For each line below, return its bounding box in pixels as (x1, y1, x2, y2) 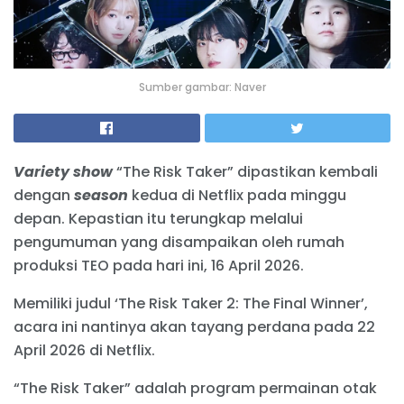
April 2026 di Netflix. (14, 339, 155, 361)
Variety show (14, 161, 113, 182)
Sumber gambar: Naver (138, 78, 266, 95)
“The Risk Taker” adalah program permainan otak (14, 377, 377, 399)
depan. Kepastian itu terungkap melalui (14, 207, 303, 229)
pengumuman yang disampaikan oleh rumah (14, 231, 344, 252)
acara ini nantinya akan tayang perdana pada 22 (14, 316, 375, 337)
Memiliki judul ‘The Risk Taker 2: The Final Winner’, (14, 292, 368, 314)
